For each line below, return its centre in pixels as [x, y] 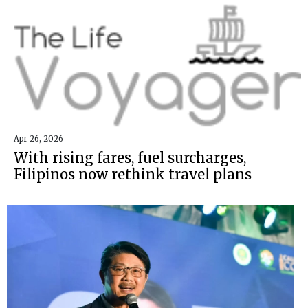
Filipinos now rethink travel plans [133, 174]
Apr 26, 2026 [38, 139]
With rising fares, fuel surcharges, [130, 157]
